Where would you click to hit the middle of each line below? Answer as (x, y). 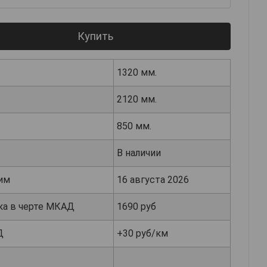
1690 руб (136, 207)
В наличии (139, 153)
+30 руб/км (142, 234)
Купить (95, 36)
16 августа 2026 (153, 180)
